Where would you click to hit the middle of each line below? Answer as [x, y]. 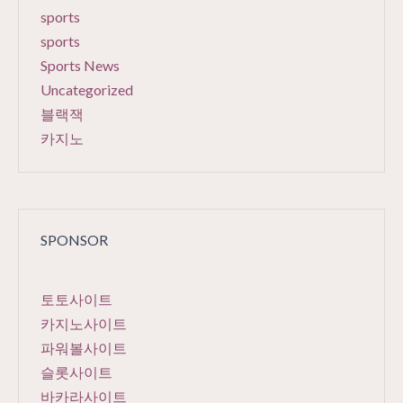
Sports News [80, 66]
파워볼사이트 [84, 348]
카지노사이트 [84, 324]
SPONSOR [74, 240]
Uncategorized [87, 90]
